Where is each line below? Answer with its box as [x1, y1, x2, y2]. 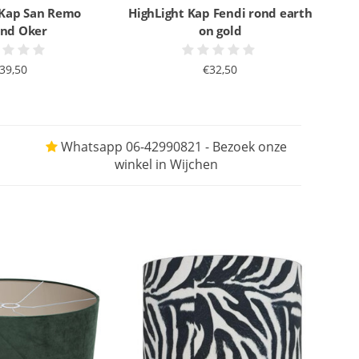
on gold [199, 22, 242, 38]
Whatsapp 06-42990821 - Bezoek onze [58, 138, 288, 155]
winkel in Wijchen [115, 155, 219, 173]
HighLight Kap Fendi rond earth [128, 5, 313, 21]
